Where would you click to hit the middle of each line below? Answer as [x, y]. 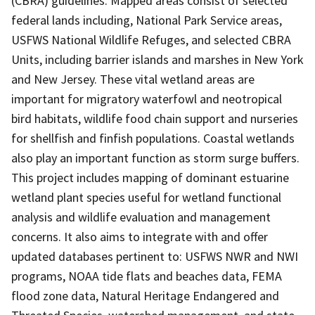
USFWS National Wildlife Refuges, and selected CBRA [151, 39]
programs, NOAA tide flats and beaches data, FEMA [147, 276]
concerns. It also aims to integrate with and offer [140, 236]
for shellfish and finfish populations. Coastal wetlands [153, 138]
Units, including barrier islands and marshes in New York [157, 59]
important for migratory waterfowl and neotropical [147, 98]
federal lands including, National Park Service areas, [147, 20]
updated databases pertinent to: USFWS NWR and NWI [155, 256]
